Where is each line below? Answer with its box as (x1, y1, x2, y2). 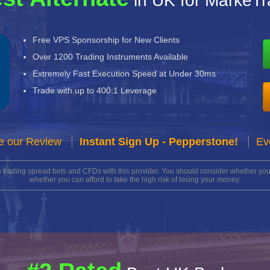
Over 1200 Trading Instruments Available (33, 52, 189, 61)
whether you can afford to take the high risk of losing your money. (30, 175, 240, 184)
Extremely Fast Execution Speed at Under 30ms (33, 69, 216, 78)
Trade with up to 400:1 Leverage (33, 86, 157, 95)
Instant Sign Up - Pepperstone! (79, 136, 238, 148)
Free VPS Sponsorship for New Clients (33, 35, 180, 45)
